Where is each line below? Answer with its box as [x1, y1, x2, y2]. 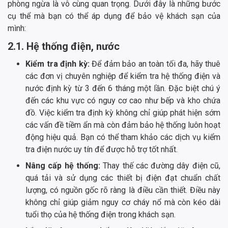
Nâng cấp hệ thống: [25, 161, 103, 171]
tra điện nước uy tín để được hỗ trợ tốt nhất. [25, 145, 178, 155]
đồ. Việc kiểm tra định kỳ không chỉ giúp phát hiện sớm [25, 108, 220, 118]
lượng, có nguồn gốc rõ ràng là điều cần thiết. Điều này [25, 185, 220, 195]
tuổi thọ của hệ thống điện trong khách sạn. [25, 210, 176, 220]
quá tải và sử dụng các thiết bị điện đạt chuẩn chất [25, 173, 220, 183]
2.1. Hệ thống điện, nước [8, 40, 120, 53]
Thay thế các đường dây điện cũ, [103, 161, 221, 171]
